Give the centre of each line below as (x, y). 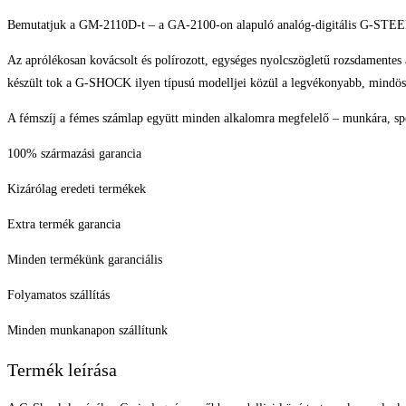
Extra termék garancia (64, 225)
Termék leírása (62, 369)
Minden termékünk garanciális (85, 260)
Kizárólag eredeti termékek (77, 189)
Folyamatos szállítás (58, 295)
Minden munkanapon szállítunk (87, 331)
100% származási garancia (74, 154)
